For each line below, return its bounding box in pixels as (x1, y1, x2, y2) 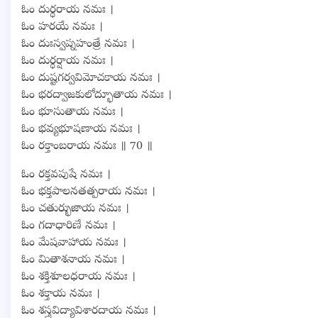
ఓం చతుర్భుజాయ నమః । (21, 201, 129, 217)
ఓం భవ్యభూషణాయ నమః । (21, 121, 141, 138)
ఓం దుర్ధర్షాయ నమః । (21, 53, 114, 70)
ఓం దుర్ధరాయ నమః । (21, 2, 114, 18)
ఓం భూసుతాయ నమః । (21, 104, 124, 121)
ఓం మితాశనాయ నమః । (21, 252, 125, 268)
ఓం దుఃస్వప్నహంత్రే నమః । (21, 36, 135, 53)
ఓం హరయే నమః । (21, 19, 103, 35)
